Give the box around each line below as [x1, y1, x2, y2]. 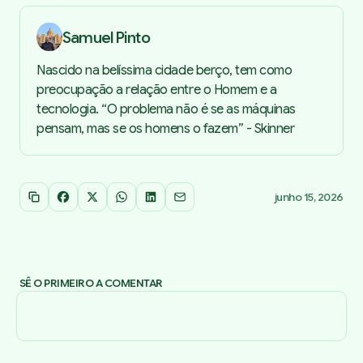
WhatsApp [114, 191, 181, 210]
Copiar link [27, 191, 97, 210]
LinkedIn [143, 191, 195, 210]
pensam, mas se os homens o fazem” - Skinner [36, 121, 295, 138]
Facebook [56, 191, 118, 210]
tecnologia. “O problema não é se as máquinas [36, 101, 296, 118]
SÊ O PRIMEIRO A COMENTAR [19, 276, 163, 291]
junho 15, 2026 [274, 190, 344, 204]
